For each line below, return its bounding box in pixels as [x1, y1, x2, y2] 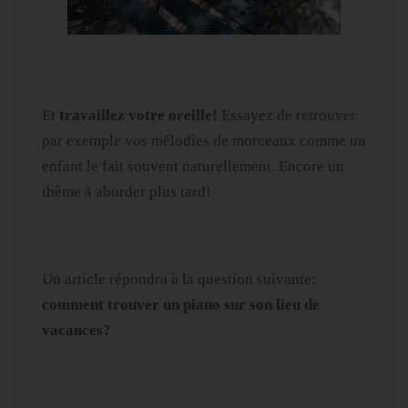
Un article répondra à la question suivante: [42, 270, 316, 289]
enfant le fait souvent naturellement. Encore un [42, 158, 344, 176]
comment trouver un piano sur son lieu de [42, 296, 320, 314]
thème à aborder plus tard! [42, 183, 211, 201]
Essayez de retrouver [218, 107, 356, 125]
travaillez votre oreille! [59, 107, 218, 125]
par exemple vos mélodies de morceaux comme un [42, 132, 366, 150]
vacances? [42, 321, 111, 340]
